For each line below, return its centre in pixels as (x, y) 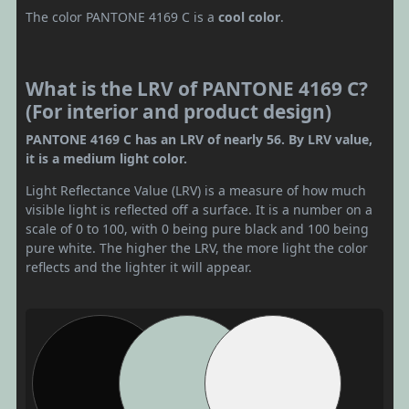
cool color (249, 17)
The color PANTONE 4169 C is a (122, 17)
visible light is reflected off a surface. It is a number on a (199, 210)
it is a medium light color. (106, 158)
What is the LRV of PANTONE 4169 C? (197, 89)
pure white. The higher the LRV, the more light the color (197, 248)
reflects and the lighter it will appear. (139, 267)
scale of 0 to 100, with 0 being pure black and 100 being (197, 229)
